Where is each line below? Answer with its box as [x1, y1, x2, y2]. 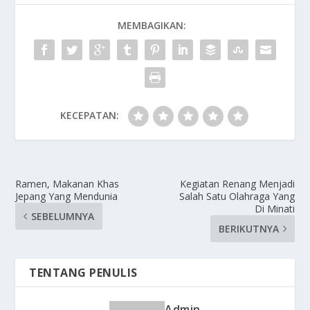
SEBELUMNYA [31, 210, 95, 224]
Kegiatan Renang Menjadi [179, 177, 295, 191]
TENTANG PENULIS [29, 265, 138, 281]
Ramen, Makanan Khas [15, 177, 120, 191]
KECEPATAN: [60, 109, 119, 122]
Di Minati [254, 202, 295, 216]
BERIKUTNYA [218, 222, 279, 236]
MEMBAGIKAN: [117, 19, 186, 33]
